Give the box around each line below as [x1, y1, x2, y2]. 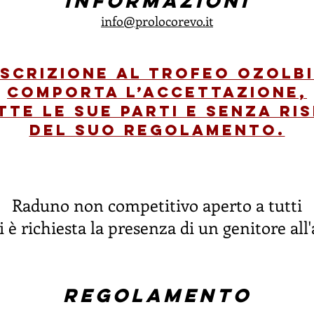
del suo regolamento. [29, 121, 285, 139]
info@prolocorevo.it [101, 13, 213, 29]
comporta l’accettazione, [7, 83, 307, 102]
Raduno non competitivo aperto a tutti [12, 193, 302, 216]
